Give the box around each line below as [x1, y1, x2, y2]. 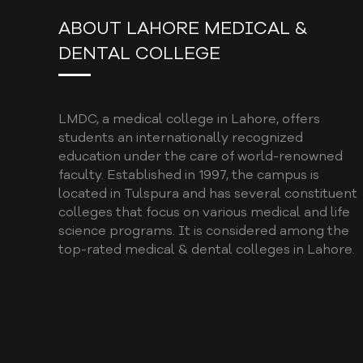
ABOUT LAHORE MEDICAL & [58, 15, 307, 41]
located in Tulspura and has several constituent [58, 184, 357, 203]
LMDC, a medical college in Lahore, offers [58, 109, 320, 128]
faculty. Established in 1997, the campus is [58, 165, 319, 184]
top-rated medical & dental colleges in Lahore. [58, 240, 355, 258]
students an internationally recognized [58, 128, 303, 147]
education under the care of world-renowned [58, 147, 343, 165]
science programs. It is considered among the [58, 221, 349, 240]
